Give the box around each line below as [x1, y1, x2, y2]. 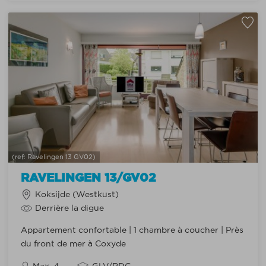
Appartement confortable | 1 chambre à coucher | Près [20, 226, 243, 235]
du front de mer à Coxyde [20, 239, 126, 249]
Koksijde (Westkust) [35, 189, 119, 199]
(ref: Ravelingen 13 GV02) [12, 153, 96, 160]
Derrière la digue [35, 203, 104, 213]
